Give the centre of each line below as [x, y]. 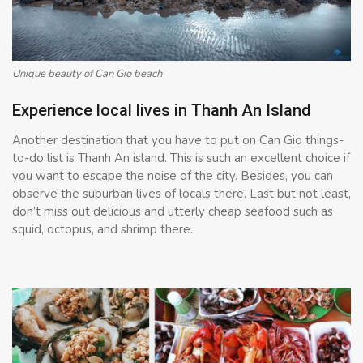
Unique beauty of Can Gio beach [87, 74]
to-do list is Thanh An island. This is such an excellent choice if [181, 158]
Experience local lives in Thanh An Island [162, 110]
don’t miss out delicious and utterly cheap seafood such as [173, 211]
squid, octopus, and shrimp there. [102, 229]
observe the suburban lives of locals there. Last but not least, [181, 193]
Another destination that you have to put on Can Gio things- [178, 140]
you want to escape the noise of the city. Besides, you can [173, 175]
